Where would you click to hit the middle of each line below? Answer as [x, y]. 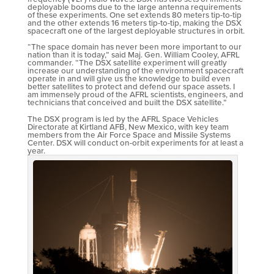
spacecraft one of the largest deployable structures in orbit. [136, 30]
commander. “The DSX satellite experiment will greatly [127, 63]
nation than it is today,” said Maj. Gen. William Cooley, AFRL [133, 55]
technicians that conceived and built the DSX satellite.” [127, 102]
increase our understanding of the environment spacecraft [135, 71]
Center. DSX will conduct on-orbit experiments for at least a [135, 142]
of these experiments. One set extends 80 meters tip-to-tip [134, 14]
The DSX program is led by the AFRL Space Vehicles [123, 118]
